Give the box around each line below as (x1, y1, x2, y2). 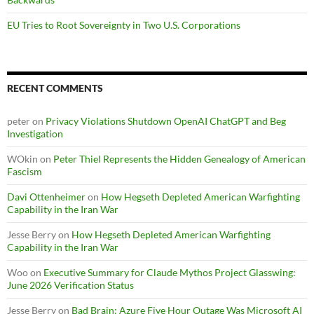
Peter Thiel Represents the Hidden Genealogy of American (53, 153, 306, 165)
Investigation (7, 128, 63, 140)
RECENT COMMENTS (7, 82, 103, 95)
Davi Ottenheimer (7, 191, 86, 203)
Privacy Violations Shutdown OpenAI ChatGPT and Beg (46, 115, 286, 128)
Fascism (7, 165, 42, 178)
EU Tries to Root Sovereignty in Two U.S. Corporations (7, 19, 240, 32)
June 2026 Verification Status (7, 279, 134, 292)
